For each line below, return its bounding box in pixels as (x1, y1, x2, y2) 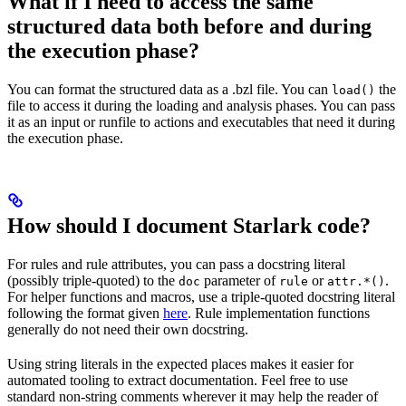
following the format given (7, 305, 163, 322)
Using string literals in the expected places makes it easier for (7, 356, 353, 372)
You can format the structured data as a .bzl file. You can (7, 82, 332, 98)
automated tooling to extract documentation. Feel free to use (7, 372, 348, 389)
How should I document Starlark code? (7, 214, 371, 238)
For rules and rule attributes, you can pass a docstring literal (7, 256, 345, 273)
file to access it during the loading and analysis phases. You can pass (7, 98, 395, 114)
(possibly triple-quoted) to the (7, 273, 179, 289)
